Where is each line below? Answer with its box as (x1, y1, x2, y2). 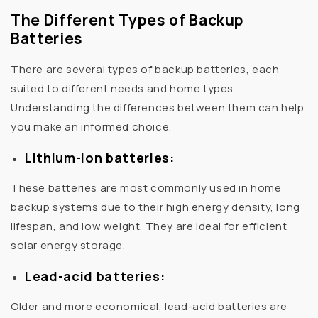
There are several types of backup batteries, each (11, 62, 280, 77)
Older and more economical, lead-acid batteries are (11, 299, 288, 314)
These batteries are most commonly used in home (11, 180, 282, 196)
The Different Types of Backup (11, 9, 245, 30)
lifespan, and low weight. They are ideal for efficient (11, 219, 287, 234)
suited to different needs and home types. (11, 81, 236, 97)
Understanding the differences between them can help (11, 100, 305, 116)
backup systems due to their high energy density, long (11, 199, 300, 215)
